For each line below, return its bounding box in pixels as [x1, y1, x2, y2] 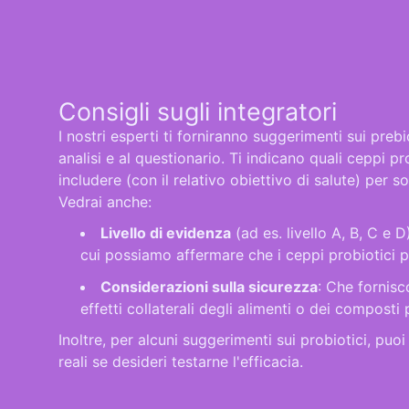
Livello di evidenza [100, 224, 231, 243]
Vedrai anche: [58, 192, 152, 211]
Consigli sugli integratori [58, 96, 337, 126]
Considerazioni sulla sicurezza [100, 277, 318, 296]
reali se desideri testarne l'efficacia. [58, 352, 308, 372]
